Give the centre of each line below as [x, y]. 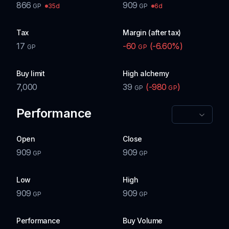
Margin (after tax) [152, 32]
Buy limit [31, 73]
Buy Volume [143, 221]
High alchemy [146, 73]
